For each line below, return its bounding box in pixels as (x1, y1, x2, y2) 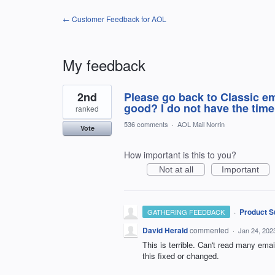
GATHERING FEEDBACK (147, 207, 225, 217)
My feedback (63, 54, 145, 76)
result (63, 91, 84, 104)
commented (190, 225, 231, 235)
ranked (76, 103, 99, 114)
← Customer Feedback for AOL (63, 14, 166, 24)
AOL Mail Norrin (177, 119, 225, 129)
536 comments (124, 119, 168, 129)
